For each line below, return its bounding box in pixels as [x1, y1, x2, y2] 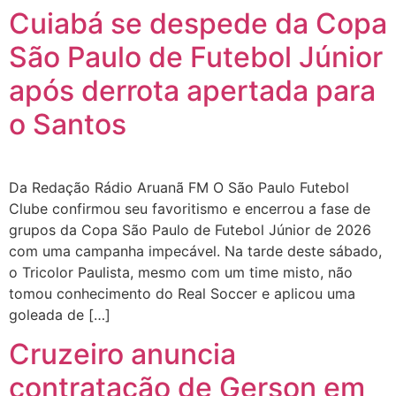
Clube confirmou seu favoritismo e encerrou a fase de [9, 199, 370, 217]
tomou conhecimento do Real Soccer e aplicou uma [9, 284, 355, 302]
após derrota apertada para [9, 72, 376, 108]
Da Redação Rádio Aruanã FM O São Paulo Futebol [9, 178, 349, 196]
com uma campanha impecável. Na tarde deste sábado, [9, 241, 382, 260]
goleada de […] [9, 305, 110, 324]
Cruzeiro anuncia [9, 337, 236, 372]
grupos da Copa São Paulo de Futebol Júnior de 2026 [9, 220, 371, 239]
